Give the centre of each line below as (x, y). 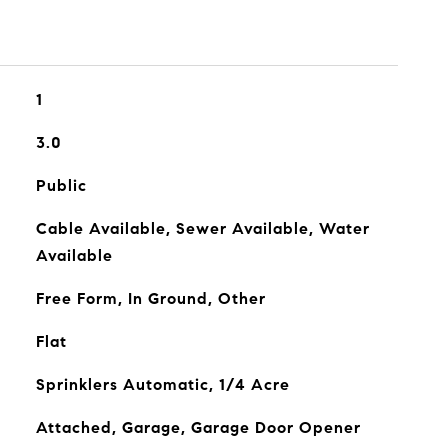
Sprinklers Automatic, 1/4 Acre (162, 384)
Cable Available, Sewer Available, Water (202, 228)
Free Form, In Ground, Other (150, 298)
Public (61, 185)
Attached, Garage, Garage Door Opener (198, 427)
